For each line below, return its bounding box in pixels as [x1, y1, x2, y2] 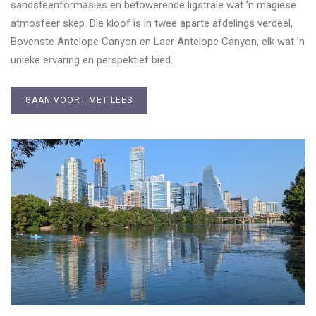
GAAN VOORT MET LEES [25, 95, 133, 106]
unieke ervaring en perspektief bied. [11, 54, 173, 67]
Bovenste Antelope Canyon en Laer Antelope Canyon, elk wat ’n [11, 35, 305, 49]
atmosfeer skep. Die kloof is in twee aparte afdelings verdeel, [11, 17, 293, 30]
